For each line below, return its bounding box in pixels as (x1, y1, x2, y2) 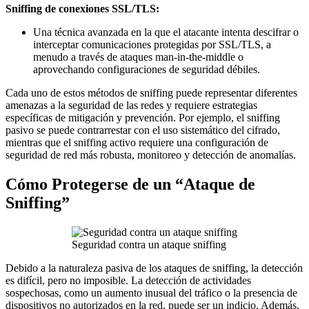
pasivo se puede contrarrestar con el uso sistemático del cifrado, (6, 124, 280, 137)
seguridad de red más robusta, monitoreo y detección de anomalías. (6, 149, 296, 161)
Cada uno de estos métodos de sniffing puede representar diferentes (6, 87, 297, 99)
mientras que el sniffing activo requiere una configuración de (6, 137, 268, 149)
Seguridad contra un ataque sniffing (72, 239, 226, 251)
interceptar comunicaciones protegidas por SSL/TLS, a (33, 39, 271, 51)
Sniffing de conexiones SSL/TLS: (6, 3, 159, 15)
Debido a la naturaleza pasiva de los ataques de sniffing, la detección (6, 262, 303, 275)
